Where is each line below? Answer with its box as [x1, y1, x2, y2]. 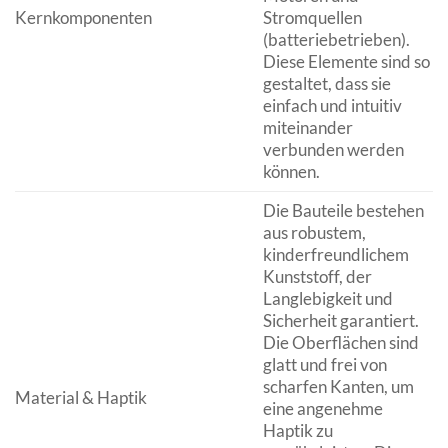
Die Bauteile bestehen [262, 199, 424, 221]
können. [262, 160, 320, 182]
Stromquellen [262, 6, 362, 28]
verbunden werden [262, 138, 404, 160]
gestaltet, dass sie [262, 72, 391, 94]
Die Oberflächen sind [262, 331, 419, 353]
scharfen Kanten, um [262, 375, 414, 397]
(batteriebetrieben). [262, 28, 410, 50]
